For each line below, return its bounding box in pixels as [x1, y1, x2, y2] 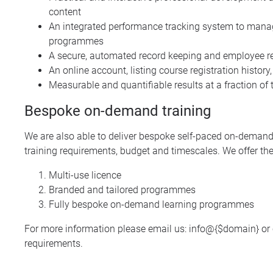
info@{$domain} [189, 223, 259, 235]
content [49, 6, 81, 18]
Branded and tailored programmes [49, 184, 196, 196]
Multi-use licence [49, 169, 121, 181]
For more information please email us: [24, 223, 189, 235]
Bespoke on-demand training [24, 102, 211, 119]
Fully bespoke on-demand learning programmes [49, 199, 254, 210]
